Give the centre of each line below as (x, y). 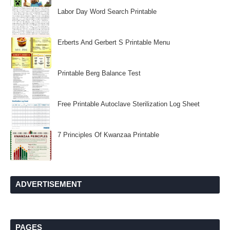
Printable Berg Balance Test (99, 73)
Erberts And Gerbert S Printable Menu (114, 42)
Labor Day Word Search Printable (107, 12)
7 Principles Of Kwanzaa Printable (108, 135)
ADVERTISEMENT (49, 184)
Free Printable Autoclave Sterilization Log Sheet (129, 104)
